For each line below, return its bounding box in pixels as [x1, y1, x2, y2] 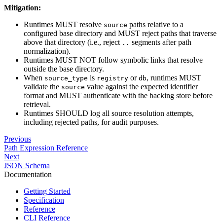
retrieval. [24, 100, 51, 109]
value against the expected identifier [85, 82, 198, 91]
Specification [24, 196, 64, 205]
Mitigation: [4, 3, 41, 12]
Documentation [4, 170, 52, 179]
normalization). [24, 47, 71, 56]
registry [97, 74, 128, 82]
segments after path [130, 38, 191, 47]
